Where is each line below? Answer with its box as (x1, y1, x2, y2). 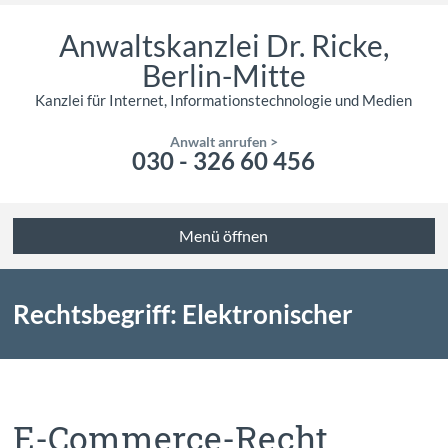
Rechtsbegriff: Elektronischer (13, 298, 354, 330)
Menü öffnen (179, 226, 269, 245)
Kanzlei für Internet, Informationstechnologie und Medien (35, 91, 413, 109)
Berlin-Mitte (141, 57, 306, 93)
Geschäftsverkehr (13, 388, 221, 420)
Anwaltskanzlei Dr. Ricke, (58, 27, 389, 63)
